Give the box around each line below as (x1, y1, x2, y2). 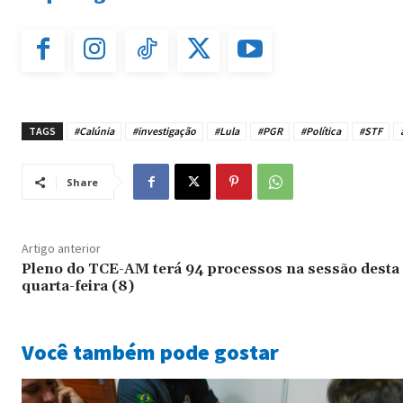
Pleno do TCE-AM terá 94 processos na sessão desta (22, 260, 399, 279)
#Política (300, 124, 341, 139)
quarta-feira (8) (22, 277, 134, 296)
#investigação (132, 124, 196, 139)
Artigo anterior (22, 240, 101, 257)
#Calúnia (74, 124, 114, 139)
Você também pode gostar (22, 338, 279, 367)
